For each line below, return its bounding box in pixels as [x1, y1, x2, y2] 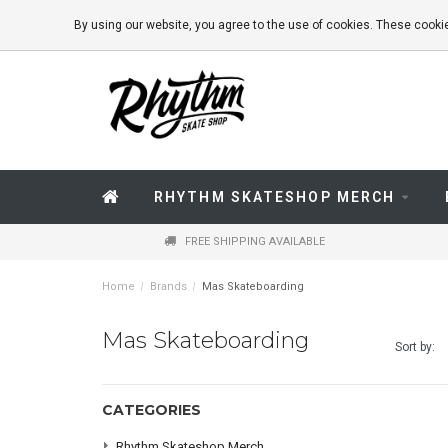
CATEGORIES [102, 401, 201, 419]
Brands [150, 280, 187, 293]
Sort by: [394, 340, 435, 354]
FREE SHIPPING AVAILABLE [185, 235, 325, 248]
